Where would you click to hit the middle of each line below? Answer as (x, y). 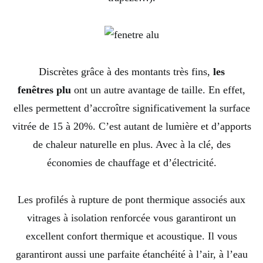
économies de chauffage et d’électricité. (131, 163)
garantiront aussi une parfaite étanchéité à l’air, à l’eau (131, 254)
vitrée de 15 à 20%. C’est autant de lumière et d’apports (131, 127)
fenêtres (37, 90)
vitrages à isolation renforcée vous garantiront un (131, 218)
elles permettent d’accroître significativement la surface (131, 108)
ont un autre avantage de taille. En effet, (158, 90)
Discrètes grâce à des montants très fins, (126, 72)
